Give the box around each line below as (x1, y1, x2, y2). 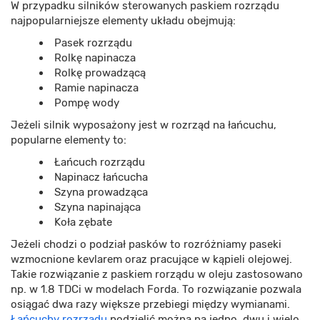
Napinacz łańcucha (54, 171, 148, 184)
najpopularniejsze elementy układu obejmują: (11, 14, 236, 28)
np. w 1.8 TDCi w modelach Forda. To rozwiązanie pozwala (11, 283, 301, 296)
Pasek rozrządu (54, 36, 132, 50)
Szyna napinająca (54, 201, 141, 214)
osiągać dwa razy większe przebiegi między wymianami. (11, 298, 290, 311)
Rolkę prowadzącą (54, 66, 146, 80)
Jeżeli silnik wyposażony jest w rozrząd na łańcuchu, (11, 119, 276, 132)
